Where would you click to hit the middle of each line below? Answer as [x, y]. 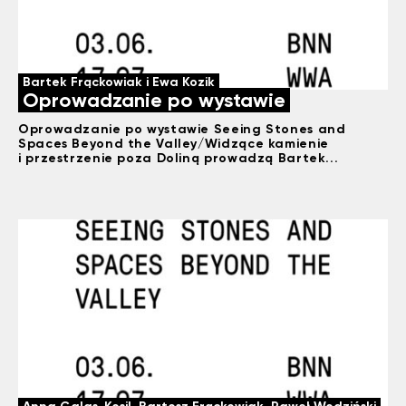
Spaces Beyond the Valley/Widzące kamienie [174, 144]
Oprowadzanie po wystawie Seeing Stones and [182, 129]
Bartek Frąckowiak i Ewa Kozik [119, 82]
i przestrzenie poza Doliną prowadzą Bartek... [179, 158]
